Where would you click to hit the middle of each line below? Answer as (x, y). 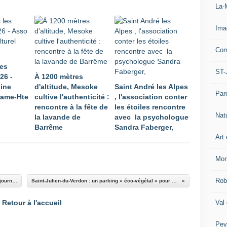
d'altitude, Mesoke (66, 87)
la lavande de (58, 117)
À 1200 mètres (59, 77)
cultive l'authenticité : (72, 97)
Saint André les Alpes (151, 87)
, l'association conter (151, 97)
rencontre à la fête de (71, 107)
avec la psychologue (152, 117)
